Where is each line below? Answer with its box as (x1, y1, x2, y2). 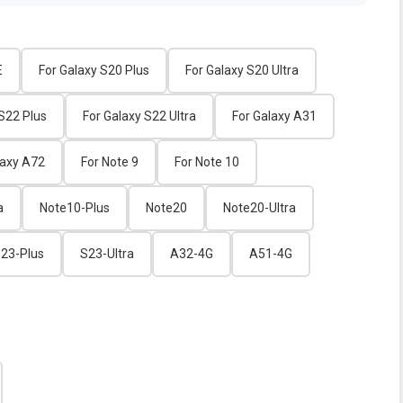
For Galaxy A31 (232, 109, 317, 124)
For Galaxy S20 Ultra (185, 63, 299, 78)
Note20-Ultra (223, 201, 296, 216)
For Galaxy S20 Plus (39, 63, 149, 78)
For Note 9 (81, 155, 139, 170)
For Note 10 (175, 155, 239, 170)
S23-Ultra (80, 246, 134, 262)
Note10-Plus (40, 201, 110, 216)
